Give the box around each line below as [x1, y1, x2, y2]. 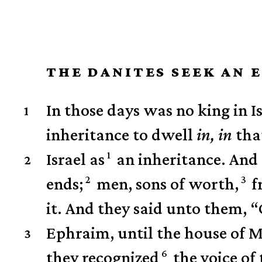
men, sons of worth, [92, 174, 239, 194]
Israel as [46, 149, 105, 169]
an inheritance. [112, 149, 226, 169]
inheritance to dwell [46, 125, 197, 144]
